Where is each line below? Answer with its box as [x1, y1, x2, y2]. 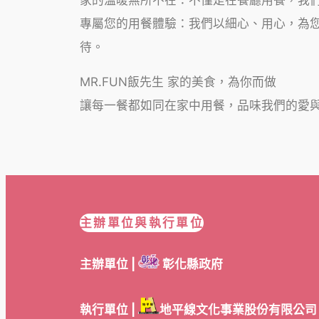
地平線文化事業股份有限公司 [159, 303, 317, 318]
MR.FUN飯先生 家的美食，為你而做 [80, 75, 276, 90]
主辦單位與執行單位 [80, 216, 204, 231]
